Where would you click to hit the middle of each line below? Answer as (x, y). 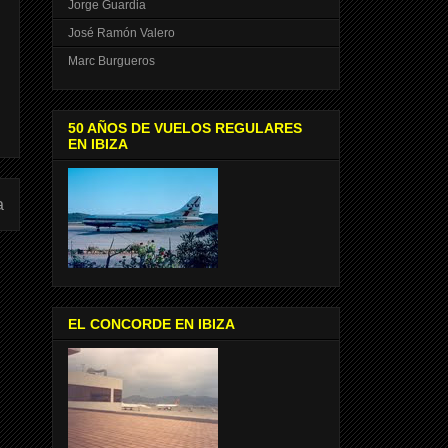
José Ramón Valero (121, 33)
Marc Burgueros (111, 61)
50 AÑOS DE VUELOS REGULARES (185, 127)
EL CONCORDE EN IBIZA (151, 324)
